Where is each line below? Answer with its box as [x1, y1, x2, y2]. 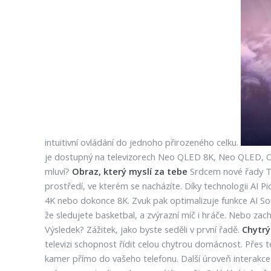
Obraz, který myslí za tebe [71, 165, 188, 177]
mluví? [44, 165, 72, 177]
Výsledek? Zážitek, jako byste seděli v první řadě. [44, 223, 242, 235]
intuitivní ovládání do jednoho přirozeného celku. [44, 136, 241, 148]
